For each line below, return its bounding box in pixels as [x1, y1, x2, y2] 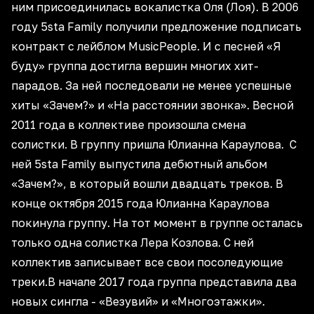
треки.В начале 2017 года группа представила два [11, 275, 296, 289]
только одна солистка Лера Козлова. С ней [11, 235, 254, 250]
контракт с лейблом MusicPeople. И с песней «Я [11, 39, 281, 53]
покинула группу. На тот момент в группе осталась [11, 216, 303, 230]
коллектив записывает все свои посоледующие [11, 255, 283, 269]
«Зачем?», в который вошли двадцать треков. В [11, 177, 283, 191]
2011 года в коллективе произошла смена [11, 118, 246, 132]
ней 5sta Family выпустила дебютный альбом [11, 157, 267, 171]
